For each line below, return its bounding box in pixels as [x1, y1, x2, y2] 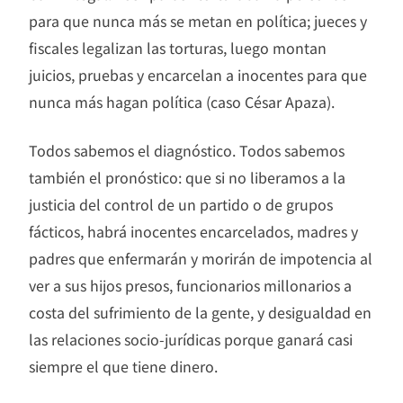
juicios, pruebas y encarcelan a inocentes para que [29, 64, 367, 86]
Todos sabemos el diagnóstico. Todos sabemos [29, 139, 345, 162]
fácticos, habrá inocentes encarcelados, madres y [29, 220, 358, 243]
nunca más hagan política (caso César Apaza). [29, 91, 335, 113]
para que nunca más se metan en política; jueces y [29, 10, 367, 32]
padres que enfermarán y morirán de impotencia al [29, 247, 372, 270]
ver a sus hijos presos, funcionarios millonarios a [29, 274, 352, 297]
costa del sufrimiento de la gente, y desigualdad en [29, 301, 372, 324]
